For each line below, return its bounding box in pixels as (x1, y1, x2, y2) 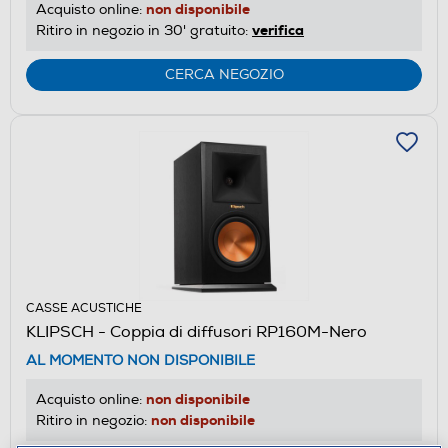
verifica (252, 20, 304, 39)
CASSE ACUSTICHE (26, 300, 142, 316)
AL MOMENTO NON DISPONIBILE (26, 351, 255, 369)
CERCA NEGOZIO (164, 65, 284, 83)
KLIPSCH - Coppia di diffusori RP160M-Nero (26, 321, 367, 342)
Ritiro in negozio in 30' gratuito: (36, 21, 252, 39)
